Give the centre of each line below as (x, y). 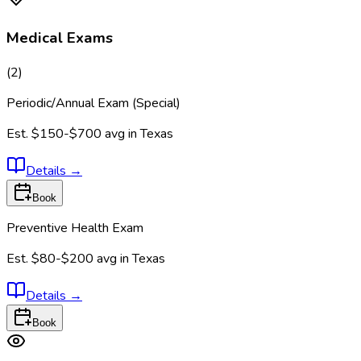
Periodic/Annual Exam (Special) (93, 103)
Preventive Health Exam (75, 228)
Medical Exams (60, 37)
